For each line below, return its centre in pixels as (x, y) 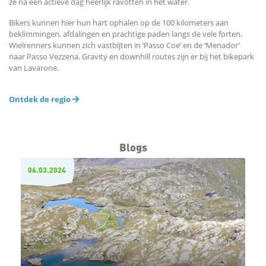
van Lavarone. (34, 68)
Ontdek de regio (41, 99)
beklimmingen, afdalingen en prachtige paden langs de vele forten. (126, 34)
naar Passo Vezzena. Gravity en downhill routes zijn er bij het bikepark (132, 57)
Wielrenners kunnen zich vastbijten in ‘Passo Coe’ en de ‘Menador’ (124, 45)
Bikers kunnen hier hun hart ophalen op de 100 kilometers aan (119, 23)
